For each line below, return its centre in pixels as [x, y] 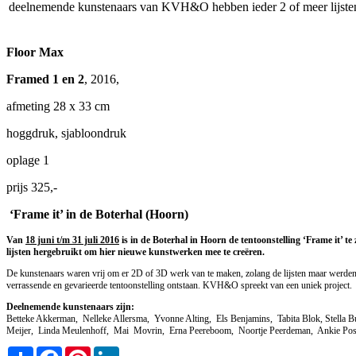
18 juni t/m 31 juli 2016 [72, 240]
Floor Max [35, 52]
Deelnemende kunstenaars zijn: [70, 306]
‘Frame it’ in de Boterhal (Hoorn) [99, 214]
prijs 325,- [32, 187]
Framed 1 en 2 [45, 79]
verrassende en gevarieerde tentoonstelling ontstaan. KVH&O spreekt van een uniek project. [179, 285]
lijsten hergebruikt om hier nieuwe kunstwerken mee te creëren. [135, 252]
